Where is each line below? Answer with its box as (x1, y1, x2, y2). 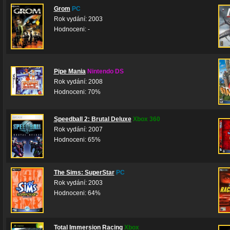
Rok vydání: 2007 (53, 126, 103, 133)
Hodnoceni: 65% (53, 136, 101, 143)
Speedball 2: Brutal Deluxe (53, 116, 131, 123)
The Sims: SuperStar (53, 169, 114, 176)
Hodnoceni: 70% (53, 88, 101, 95)
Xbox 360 (132, 116, 160, 123)
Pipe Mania (53, 68, 86, 75)
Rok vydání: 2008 (53, 78, 103, 85)
